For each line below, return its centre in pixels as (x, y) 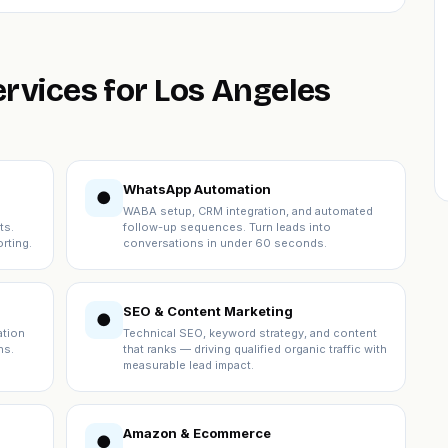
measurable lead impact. (188, 365)
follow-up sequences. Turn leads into (227, 227)
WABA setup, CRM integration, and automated (248, 211)
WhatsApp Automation (197, 189)
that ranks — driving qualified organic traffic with (255, 349)
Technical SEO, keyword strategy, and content (250, 333)
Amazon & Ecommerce (197, 433)
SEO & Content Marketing (208, 311)
